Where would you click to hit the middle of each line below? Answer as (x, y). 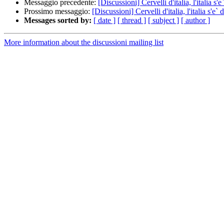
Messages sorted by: (58, 20)
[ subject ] (163, 20)
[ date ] (104, 20)
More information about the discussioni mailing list (84, 42)
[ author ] (195, 20)
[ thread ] (132, 20)
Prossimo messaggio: (58, 11)
